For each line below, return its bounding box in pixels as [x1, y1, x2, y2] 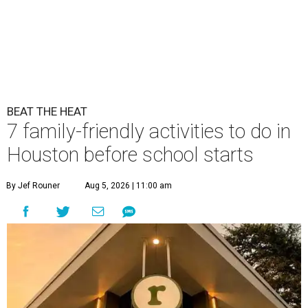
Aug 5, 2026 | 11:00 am [85, 181, 172, 191]
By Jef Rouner [6, 181, 60, 191]
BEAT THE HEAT [7, 104, 87, 119]
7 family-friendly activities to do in [7, 120, 291, 144]
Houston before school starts [7, 143, 254, 167]
